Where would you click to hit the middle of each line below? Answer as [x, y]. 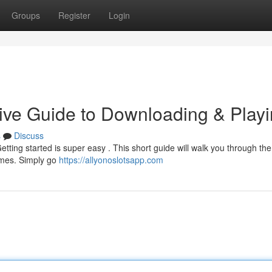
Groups [26, 15]
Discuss [29, 135]
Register [74, 15]
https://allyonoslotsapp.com [111, 160]
